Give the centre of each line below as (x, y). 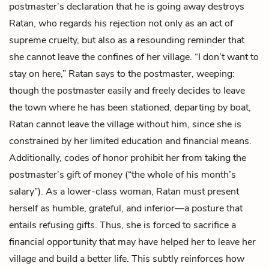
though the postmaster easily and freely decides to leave (127, 90)
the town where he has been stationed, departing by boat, (130, 107)
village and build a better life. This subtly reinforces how (127, 258)
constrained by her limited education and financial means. (130, 141)
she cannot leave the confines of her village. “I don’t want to (134, 57)
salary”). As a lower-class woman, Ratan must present (124, 191)
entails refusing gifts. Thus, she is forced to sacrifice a (122, 225)
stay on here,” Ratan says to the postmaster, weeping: (122, 74)
